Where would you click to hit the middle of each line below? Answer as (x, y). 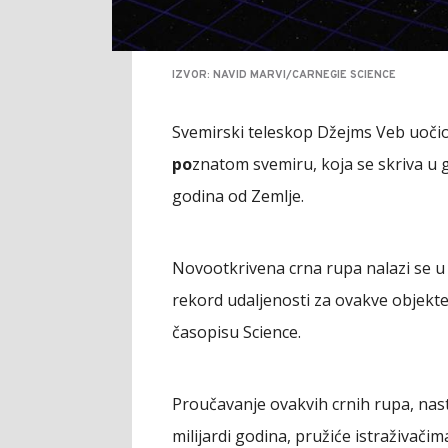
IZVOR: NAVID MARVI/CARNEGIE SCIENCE (284, 74)
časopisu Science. (236, 331)
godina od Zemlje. (238, 195)
